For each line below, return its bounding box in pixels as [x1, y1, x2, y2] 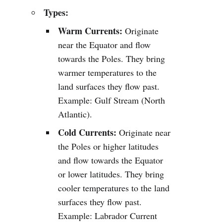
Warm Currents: [58, 24, 123, 37]
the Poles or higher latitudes [58, 140, 159, 152]
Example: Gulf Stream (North [58, 94, 166, 106]
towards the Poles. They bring [58, 53, 166, 64]
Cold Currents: [58, 126, 117, 139]
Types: [44, 6, 69, 19]
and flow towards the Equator [58, 154, 164, 166]
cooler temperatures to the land [58, 182, 170, 194]
